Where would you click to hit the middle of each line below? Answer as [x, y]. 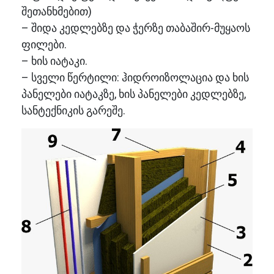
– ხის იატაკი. [54, 61]
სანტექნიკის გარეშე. [73, 111]
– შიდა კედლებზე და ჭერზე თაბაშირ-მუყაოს [136, 28]
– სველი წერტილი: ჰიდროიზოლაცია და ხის [135, 78]
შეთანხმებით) [57, 12]
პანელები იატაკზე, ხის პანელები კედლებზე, [134, 94]
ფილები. [44, 45]
